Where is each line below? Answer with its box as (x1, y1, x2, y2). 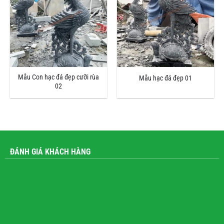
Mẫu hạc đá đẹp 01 (139, 73, 192, 82)
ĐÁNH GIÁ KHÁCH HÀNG (9, 147, 90, 157)
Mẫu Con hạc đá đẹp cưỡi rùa (18, 73, 99, 82)
